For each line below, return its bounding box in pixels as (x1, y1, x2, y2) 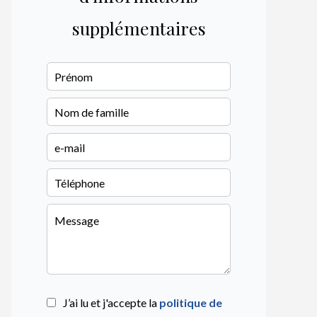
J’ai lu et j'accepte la (63, 296, 159, 309)
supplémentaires (71, 16, 206, 40)
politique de (159, 296, 222, 309)
